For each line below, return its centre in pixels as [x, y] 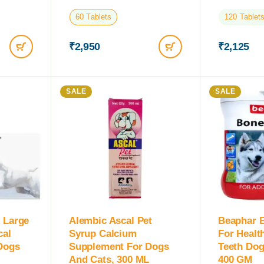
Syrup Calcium [103, 234]
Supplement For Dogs [119, 247]
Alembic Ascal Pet [111, 221]
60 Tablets [94, 16]
